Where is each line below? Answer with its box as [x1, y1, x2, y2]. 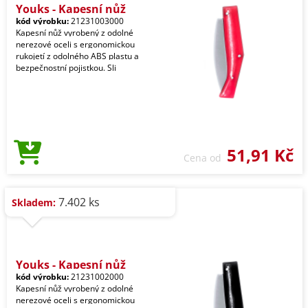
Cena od [184, 151, 227, 164]
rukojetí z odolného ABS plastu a [16, 50, 139, 62]
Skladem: [12, 196, 56, 209]
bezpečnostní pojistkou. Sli [16, 62, 116, 74]
